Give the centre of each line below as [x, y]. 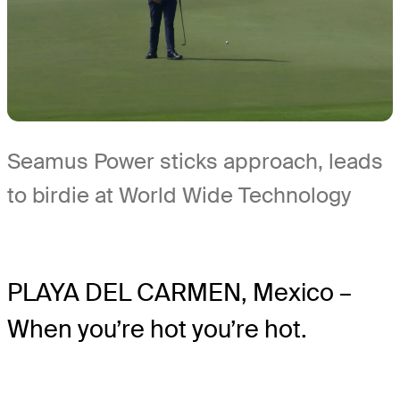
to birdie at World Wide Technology [179, 195]
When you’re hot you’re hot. [157, 329]
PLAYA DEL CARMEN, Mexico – [179, 292]
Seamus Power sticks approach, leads [195, 161]
